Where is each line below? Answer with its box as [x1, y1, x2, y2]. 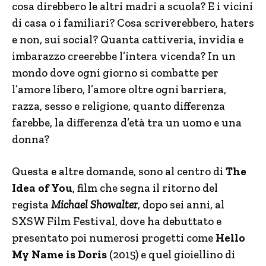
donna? [12, 132, 49, 146]
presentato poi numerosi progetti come [12, 231, 216, 245]
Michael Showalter [51, 198, 138, 211]
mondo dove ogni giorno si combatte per [12, 66, 218, 80]
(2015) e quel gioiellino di [107, 248, 235, 261]
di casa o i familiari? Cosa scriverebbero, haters [12, 16, 254, 30]
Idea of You [12, 181, 72, 195]
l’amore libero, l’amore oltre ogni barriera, [12, 83, 226, 96]
